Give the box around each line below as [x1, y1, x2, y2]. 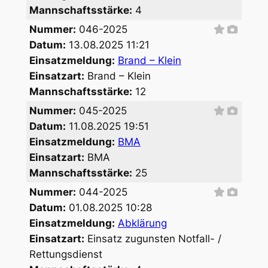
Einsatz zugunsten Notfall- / [84, 232, 221, 245]
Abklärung [117, 217, 167, 229]
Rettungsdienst [29, 248, 102, 260]
